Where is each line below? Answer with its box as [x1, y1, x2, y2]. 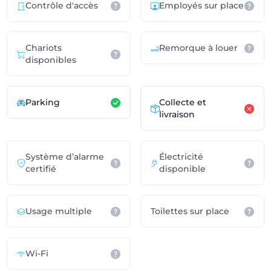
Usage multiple [25, 206, 93, 217]
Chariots [25, 42, 62, 53]
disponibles [25, 54, 77, 65]
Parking [25, 97, 60, 108]
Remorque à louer [159, 42, 238, 53]
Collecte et [159, 97, 206, 108]
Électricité [159, 151, 203, 162]
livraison [159, 109, 195, 120]
